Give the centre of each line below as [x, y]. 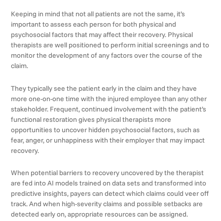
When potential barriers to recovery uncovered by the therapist [108, 173]
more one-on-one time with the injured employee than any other [109, 98]
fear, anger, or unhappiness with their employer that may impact [108, 140]
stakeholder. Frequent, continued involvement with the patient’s [109, 109]
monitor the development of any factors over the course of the [107, 55]
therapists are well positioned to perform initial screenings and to [110, 45]
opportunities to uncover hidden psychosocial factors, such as [106, 129]
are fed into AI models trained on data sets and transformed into [109, 183]
